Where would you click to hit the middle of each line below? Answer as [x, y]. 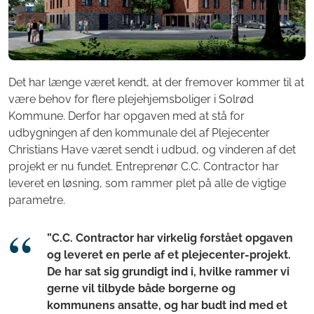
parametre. [37, 200]
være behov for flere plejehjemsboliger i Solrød [131, 99]
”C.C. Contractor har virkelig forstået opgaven [170, 238]
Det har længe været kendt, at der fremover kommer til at [156, 82]
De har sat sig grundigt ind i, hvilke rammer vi [168, 271]
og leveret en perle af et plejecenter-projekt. [169, 254]
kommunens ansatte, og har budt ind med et [167, 305]
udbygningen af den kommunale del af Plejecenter [139, 132]
